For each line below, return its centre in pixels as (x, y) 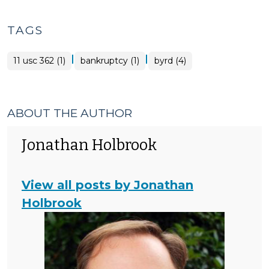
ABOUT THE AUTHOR (70, 113)
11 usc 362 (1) (39, 61)
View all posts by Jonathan (107, 185)
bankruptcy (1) (110, 61)
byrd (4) (170, 61)
